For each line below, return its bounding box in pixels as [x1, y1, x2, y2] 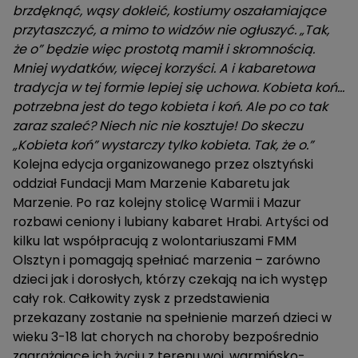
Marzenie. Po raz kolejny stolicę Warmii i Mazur [13, 193, 301, 212]
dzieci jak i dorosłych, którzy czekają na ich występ [13, 270, 328, 288]
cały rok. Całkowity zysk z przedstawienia [13, 289, 269, 308]
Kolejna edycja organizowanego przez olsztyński [13, 155, 313, 173]
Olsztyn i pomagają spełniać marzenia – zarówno [13, 251, 320, 269]
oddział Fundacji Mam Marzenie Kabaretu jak [13, 174, 290, 193]
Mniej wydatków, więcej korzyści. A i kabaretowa [13, 59, 315, 78]
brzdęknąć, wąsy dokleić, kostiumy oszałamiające [13, 2, 326, 20]
